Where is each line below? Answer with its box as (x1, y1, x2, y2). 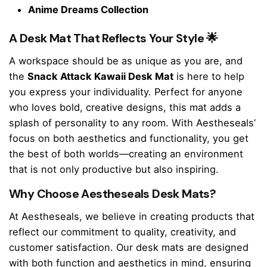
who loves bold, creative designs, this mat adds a (9, 101, 241, 113)
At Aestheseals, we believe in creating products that (9, 210, 254, 222)
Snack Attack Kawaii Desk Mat (27, 70, 173, 82)
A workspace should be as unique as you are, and (9, 54, 243, 67)
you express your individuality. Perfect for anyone (9, 85, 243, 98)
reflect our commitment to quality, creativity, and (9, 225, 236, 238)
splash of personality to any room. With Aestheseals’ (9, 116, 256, 129)
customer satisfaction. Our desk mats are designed (9, 241, 249, 253)
